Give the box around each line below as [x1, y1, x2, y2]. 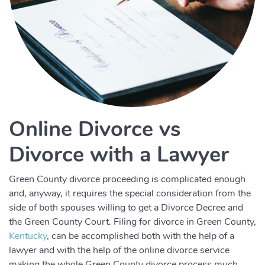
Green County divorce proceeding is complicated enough [9, 173, 245, 186]
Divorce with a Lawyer [9, 140, 229, 169]
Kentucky [9, 230, 47, 243]
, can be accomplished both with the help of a [47, 230, 234, 243]
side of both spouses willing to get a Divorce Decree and [9, 201, 243, 214]
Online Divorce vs [9, 115, 180, 144]
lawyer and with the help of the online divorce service [9, 244, 230, 257]
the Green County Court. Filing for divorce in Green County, [9, 215, 256, 228]
